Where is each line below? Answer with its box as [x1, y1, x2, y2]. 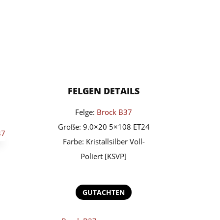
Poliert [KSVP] [81, 151, 127, 161]
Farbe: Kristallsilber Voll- [62, 136, 145, 146]
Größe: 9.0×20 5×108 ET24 [57, 121, 150, 132]
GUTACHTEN [82, 188, 125, 197]
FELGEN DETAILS [68, 84, 140, 97]
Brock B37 [97, 107, 133, 117]
